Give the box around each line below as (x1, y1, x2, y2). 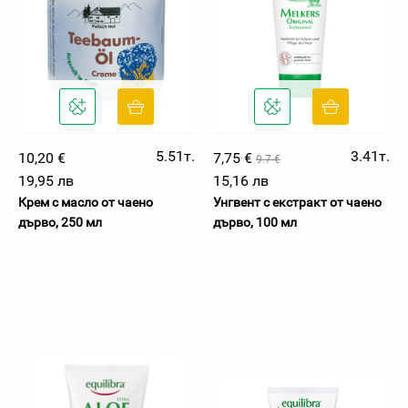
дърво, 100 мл (213, 215, 297, 229)
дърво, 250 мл (18, 215, 102, 229)
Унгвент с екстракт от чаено (213, 195, 382, 209)
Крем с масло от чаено (18, 195, 153, 209)
